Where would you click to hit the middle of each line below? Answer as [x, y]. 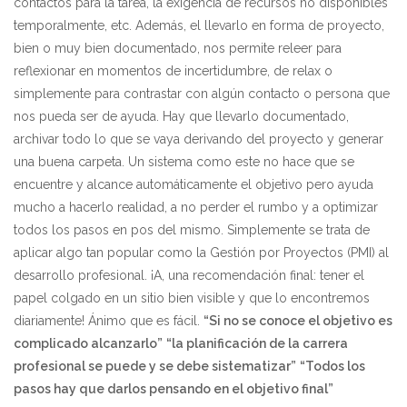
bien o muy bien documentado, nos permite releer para [178, 48]
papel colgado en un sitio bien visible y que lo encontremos [192, 298]
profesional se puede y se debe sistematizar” [155, 366]
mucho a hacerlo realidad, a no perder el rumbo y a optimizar [196, 207]
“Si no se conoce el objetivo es [298, 320]
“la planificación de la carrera [257, 343]
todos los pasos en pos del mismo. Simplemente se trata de [192, 229]
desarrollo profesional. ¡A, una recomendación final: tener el [189, 275]
